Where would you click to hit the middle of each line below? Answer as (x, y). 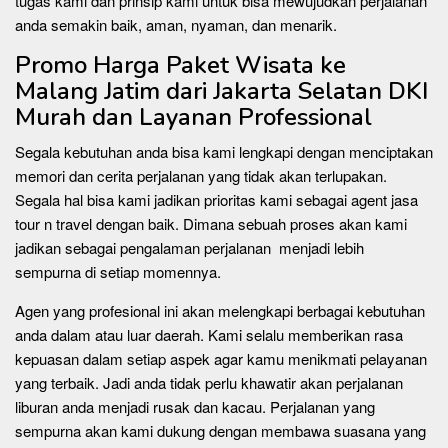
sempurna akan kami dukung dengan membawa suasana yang (220, 430)
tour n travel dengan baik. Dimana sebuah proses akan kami (211, 223)
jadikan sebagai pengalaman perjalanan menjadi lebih (189, 247)
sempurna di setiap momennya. (118, 271)
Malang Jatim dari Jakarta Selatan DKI (221, 90)
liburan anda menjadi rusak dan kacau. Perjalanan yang (195, 406)
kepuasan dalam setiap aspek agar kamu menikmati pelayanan (221, 358)
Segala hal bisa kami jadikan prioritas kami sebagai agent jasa (216, 199)
